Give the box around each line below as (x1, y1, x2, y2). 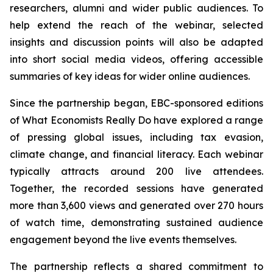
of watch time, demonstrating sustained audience (10, 216, 263, 229)
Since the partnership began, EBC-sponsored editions (10, 97, 263, 109)
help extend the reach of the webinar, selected (10, 19, 263, 31)
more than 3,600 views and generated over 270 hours (10, 199, 263, 211)
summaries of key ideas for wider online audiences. (10, 70, 250, 82)
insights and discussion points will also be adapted (10, 36, 263, 48)
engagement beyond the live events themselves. (10, 233, 236, 246)
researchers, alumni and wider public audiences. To (10, 2, 263, 14)
